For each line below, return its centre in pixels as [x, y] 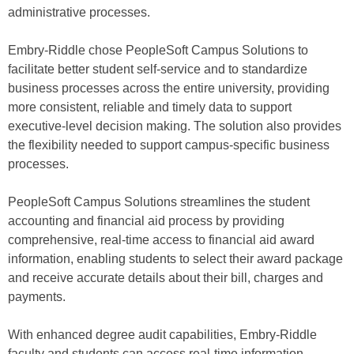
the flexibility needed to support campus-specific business [169, 145]
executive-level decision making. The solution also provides [175, 126]
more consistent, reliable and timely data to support [150, 107]
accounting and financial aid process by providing [146, 221]
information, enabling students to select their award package [175, 259]
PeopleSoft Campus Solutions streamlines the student [159, 202]
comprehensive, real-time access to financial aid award [161, 240]
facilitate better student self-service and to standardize [158, 69]
